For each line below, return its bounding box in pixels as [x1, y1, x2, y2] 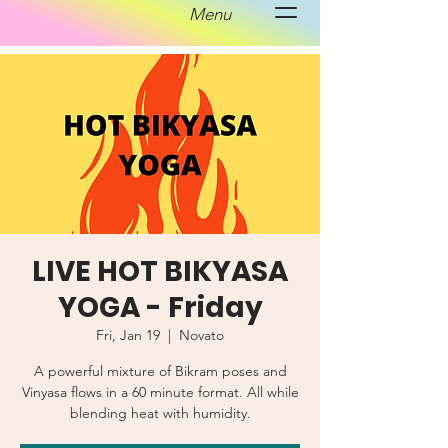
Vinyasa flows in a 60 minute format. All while [21, 383, 299, 401]
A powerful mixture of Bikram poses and [33, 362, 287, 380]
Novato [179, 326, 224, 344]
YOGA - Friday [57, 288, 263, 327]
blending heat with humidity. [69, 404, 251, 422]
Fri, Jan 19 [96, 326, 160, 344]
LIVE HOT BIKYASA [32, 252, 288, 291]
